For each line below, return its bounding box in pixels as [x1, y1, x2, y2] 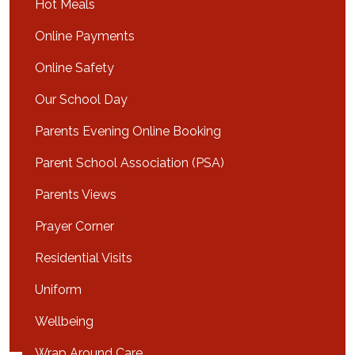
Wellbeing [35, 314, 94, 329]
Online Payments [35, 29, 135, 44]
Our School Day [35, 92, 128, 107]
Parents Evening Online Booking [35, 124, 221, 139]
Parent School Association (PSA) [35, 155, 224, 170]
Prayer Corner [35, 219, 114, 234]
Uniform [35, 282, 82, 297]
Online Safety [35, 60, 114, 75]
